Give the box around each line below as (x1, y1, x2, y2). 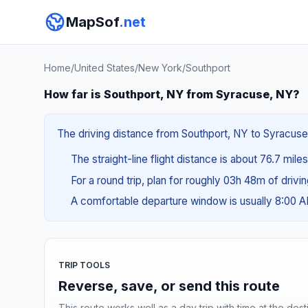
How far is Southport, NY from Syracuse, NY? (44, 87, 300, 101)
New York (138, 62, 182, 74)
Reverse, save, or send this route (58, 277, 280, 294)
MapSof (66, 14, 119, 30)
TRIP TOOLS (58, 259, 110, 270)
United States (74, 62, 135, 74)
